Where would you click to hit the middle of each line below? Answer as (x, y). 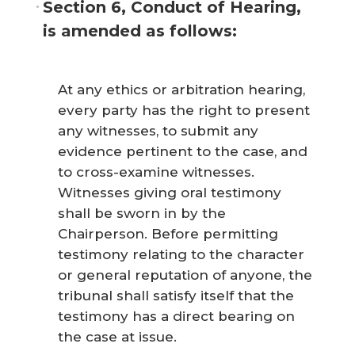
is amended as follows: (140, 31)
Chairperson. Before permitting (168, 233)
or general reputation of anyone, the (185, 275)
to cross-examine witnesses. (156, 172)
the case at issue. (117, 336)
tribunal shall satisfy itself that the (176, 295)
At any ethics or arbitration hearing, (181, 89)
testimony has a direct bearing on (176, 316)
